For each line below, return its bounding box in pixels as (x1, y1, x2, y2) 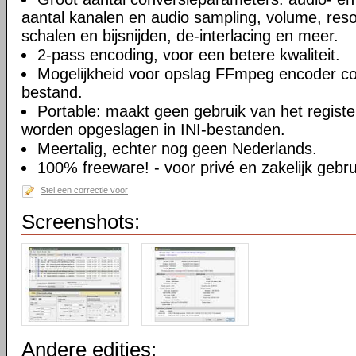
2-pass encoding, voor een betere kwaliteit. (37, 46, 340, 64)
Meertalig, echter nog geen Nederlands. (37, 140, 317, 157)
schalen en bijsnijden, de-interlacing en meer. (21, 27, 339, 44)
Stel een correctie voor (41, 185, 128, 195)
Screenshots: (21, 210, 140, 234)
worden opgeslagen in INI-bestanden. (21, 121, 285, 138)
